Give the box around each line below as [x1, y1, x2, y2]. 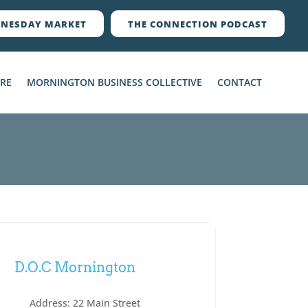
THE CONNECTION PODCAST [128, 18, 268, 30]
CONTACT [217, 76, 262, 89]
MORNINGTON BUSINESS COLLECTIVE [26, 76, 202, 89]
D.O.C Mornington [14, 259, 136, 276]
